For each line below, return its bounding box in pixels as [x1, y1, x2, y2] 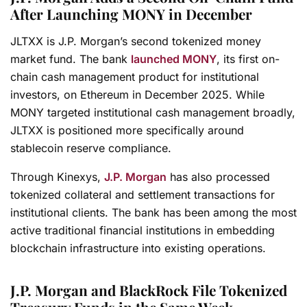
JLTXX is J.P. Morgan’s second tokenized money [10, 34, 261, 48]
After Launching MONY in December [10, 4, 252, 24]
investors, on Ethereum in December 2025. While [10, 87, 265, 101]
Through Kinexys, [10, 169, 104, 184]
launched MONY [131, 51, 217, 66]
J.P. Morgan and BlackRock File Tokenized [10, 280, 287, 300]
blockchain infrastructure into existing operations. [10, 241, 266, 255]
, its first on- [217, 51, 280, 66]
